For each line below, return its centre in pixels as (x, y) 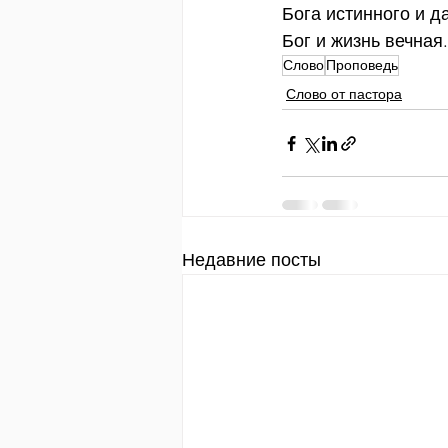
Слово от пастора (344, 94)
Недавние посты (251, 260)
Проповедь (362, 65)
